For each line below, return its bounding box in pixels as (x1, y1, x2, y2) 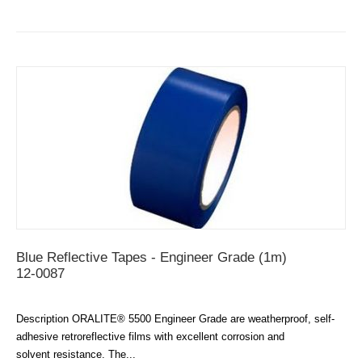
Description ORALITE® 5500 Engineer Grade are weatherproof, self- (16, 312, 335, 325)
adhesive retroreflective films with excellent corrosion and (16, 330, 284, 343)
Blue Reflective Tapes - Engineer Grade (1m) (16, 249, 287, 265)
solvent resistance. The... (16, 347, 136, 360)
